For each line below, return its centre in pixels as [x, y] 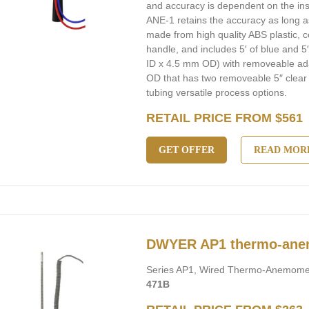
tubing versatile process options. [217, 92]
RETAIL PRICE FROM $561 [225, 118]
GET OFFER [187, 150]
